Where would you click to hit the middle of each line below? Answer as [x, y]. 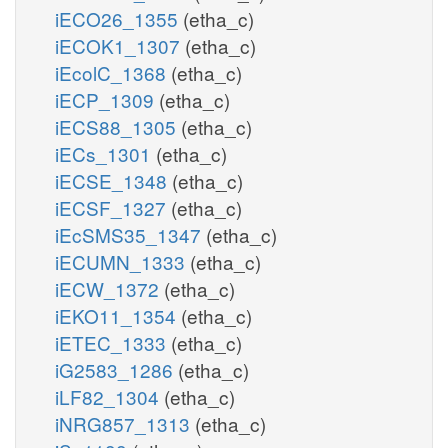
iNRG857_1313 [125, 423]
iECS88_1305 [118, 126]
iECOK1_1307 [120, 45]
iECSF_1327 [113, 207]
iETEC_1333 [113, 342]
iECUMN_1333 [122, 261]
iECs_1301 [105, 153]
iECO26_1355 [119, 18]
